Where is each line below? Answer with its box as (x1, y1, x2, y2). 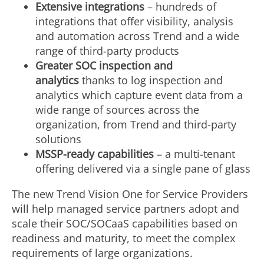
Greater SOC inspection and (35, 58, 173, 72)
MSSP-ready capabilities (35, 147, 154, 161)
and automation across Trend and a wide (35, 29, 239, 43)
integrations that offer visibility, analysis (35, 14, 233, 28)
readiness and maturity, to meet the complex (12, 231, 235, 245)
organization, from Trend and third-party (35, 117, 236, 131)
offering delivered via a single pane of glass (35, 161, 250, 176)
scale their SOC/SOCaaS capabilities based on (12, 216, 237, 230)
